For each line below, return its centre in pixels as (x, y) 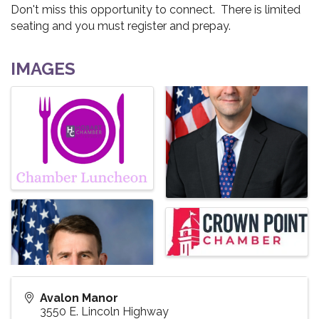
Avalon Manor (79, 298)
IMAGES (43, 69)
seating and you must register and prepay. (121, 26)
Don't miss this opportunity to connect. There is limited (156, 10)
